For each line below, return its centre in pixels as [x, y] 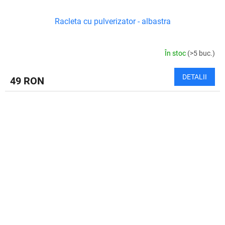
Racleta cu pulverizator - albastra [113, 22]
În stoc [176, 53]
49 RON [27, 81]
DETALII [195, 77]
